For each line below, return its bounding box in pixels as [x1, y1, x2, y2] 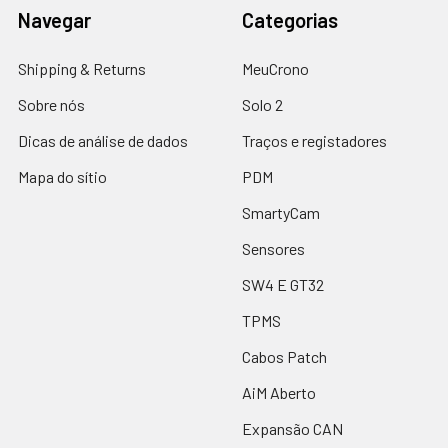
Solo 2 [242, 94, 283, 114]
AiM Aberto [242, 382, 316, 402]
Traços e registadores [242, 130, 387, 150]
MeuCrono [242, 58, 309, 78]
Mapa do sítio [18, 166, 107, 186]
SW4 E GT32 [242, 274, 324, 294]
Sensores [242, 238, 305, 258]
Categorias [242, 7, 338, 32]
